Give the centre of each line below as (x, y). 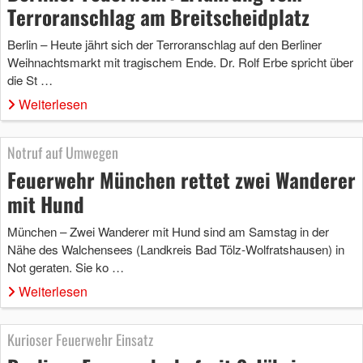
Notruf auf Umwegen (63, 152)
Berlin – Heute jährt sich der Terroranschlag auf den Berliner (164, 44)
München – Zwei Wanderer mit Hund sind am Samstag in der (168, 231)
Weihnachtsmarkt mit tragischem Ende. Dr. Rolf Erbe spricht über (180, 62)
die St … (30, 79)
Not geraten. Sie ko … (66, 267)
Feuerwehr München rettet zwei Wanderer (181, 179)
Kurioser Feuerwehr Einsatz (80, 339)
